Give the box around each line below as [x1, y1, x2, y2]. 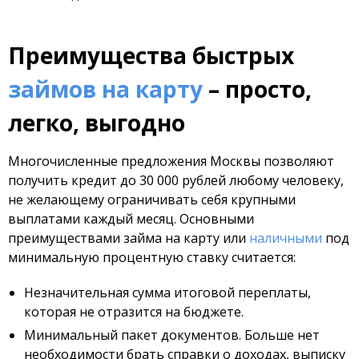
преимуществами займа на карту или [8, 229, 249, 247]
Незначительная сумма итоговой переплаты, [24, 284, 311, 301]
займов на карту [8, 74, 203, 104]
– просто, [203, 74, 312, 104]
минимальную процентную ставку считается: [8, 248, 296, 266]
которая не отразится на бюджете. [24, 303, 244, 321]
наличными [249, 229, 322, 247]
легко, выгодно [8, 107, 185, 138]
